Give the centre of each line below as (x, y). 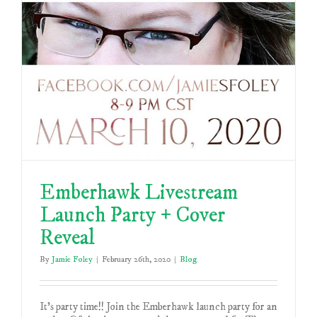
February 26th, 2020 (136, 259)
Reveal (67, 238)
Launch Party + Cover (132, 215)
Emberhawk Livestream (139, 193)
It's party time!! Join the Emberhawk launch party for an (158, 307)
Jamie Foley (72, 259)
